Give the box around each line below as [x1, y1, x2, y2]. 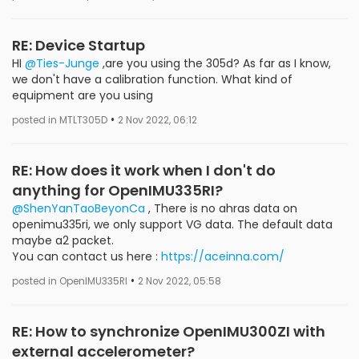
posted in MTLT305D [12, 114, 107, 127]
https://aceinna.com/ [161, 248, 284, 264]
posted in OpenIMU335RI [12, 275, 127, 288]
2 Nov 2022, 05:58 [138, 275, 221, 288]
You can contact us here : [12, 248, 161, 264]
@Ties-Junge [25, 55, 99, 71]
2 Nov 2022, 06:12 [118, 114, 197, 127]
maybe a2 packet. [12, 232, 114, 248]
